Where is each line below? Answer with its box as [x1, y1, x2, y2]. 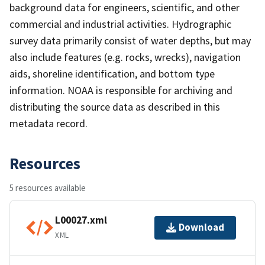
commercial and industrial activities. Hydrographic [9, 17, 231, 31]
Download [179, 221, 224, 234]
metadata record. [9, 116, 88, 130]
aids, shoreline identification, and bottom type [9, 66, 215, 80]
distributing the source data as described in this [9, 99, 220, 114]
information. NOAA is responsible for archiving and [9, 83, 232, 97]
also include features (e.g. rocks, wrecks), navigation [9, 50, 241, 64]
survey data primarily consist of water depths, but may [9, 33, 251, 47]
